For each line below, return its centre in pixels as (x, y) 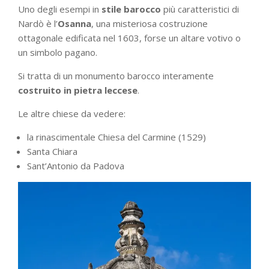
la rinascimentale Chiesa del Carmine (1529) (116, 137)
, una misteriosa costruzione (150, 23)
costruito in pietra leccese (78, 90)
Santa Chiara (52, 151)
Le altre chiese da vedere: (72, 113)
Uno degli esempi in (60, 9)
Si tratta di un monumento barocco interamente (116, 76)
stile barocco (131, 9)
